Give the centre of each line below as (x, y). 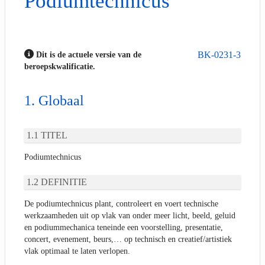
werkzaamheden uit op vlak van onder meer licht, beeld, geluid (130, 215)
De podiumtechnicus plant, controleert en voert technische (121, 203)
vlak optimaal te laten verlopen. (77, 251)
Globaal (61, 101)
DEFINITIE (64, 182)
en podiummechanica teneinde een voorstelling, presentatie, (124, 227)
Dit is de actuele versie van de (88, 54)
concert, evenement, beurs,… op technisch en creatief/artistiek (128, 239)
